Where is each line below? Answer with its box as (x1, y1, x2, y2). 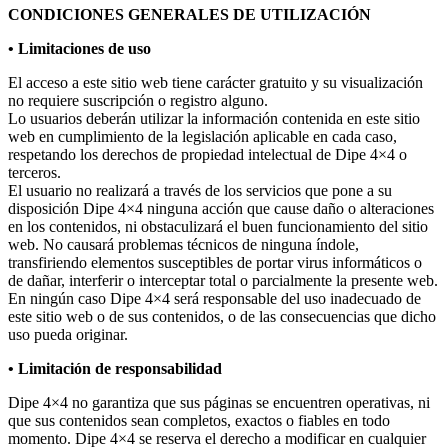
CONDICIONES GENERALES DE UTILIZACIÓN (8, 5, 371, 23)
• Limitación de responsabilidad (8, 359, 222, 377)
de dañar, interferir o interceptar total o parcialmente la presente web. (8, 271, 438, 289)
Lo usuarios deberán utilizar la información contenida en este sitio (8, 109, 420, 127)
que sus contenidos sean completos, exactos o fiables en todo (8, 411, 390, 429)
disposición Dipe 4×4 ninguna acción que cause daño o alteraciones (8, 199, 434, 217)
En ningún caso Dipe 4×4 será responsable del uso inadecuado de (8, 289, 421, 307)
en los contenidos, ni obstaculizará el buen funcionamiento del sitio (8, 217, 428, 235)
